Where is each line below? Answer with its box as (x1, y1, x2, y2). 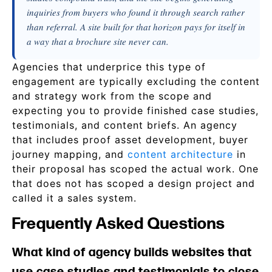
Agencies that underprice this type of (12, 61, 206, 73)
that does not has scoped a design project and (12, 177, 255, 189)
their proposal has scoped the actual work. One (12, 163, 259, 175)
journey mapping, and (12, 148, 127, 160)
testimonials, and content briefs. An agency (12, 119, 237, 131)
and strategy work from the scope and (12, 90, 212, 102)
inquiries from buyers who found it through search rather (27, 6, 245, 18)
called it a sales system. (12, 192, 137, 204)
